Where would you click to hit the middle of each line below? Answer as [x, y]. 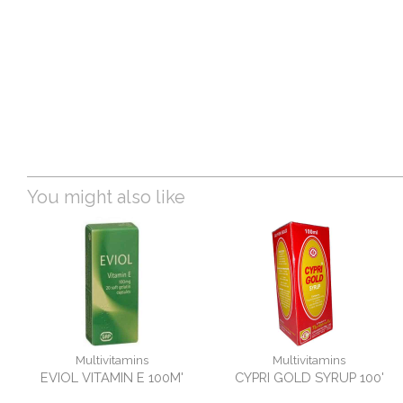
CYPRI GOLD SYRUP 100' [309, 378]
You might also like [106, 197]
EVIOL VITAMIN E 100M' [112, 378]
